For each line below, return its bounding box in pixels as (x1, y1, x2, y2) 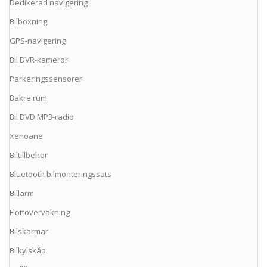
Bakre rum (10, 92, 47, 104)
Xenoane (10, 131, 43, 142)
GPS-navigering (10, 35, 66, 46)
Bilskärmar (10, 226, 48, 237)
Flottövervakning (10, 207, 70, 218)
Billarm (10, 188, 34, 199)
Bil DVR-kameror (10, 54, 68, 66)
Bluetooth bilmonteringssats (10, 169, 111, 180)
